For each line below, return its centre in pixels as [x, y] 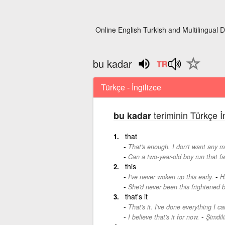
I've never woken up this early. [171, 177]
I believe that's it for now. [163, 217]
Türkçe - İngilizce [131, 87]
